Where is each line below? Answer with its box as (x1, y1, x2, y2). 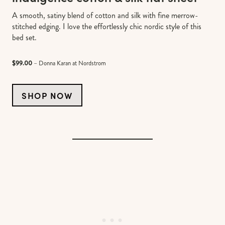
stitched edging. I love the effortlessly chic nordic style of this (12, 21, 201, 33)
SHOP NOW (22, 89, 73, 101)
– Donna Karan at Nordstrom (34, 59, 106, 68)
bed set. (12, 32, 37, 44)
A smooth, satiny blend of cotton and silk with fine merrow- (12, 10, 198, 22)
